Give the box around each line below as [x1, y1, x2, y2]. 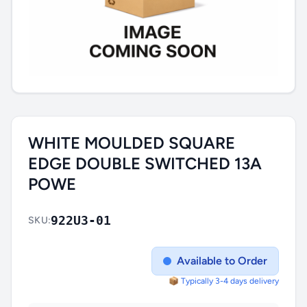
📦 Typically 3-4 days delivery [169, 275, 279, 286]
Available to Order [177, 254, 267, 267]
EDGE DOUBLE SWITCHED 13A [28, 153, 262, 173]
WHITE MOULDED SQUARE [28, 132, 235, 153]
